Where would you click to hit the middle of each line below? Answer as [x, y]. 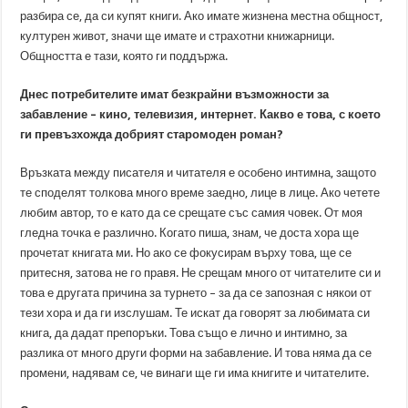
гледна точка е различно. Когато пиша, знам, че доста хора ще [190, 233]
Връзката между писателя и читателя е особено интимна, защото [199, 173]
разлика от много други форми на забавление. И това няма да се [196, 353]
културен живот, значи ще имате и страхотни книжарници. [178, 36]
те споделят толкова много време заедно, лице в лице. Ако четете [200, 193]
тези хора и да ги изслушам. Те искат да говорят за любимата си [195, 313]
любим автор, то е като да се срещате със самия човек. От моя [192, 213]
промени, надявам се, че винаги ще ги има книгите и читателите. [195, 373]
